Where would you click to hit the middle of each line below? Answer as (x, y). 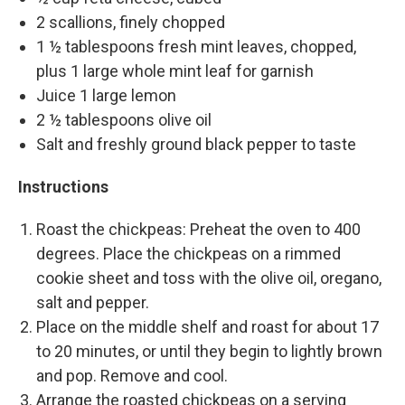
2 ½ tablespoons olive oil (124, 119)
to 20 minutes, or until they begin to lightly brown (209, 351)
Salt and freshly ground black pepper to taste (196, 144)
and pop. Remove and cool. (132, 375)
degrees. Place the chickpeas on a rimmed (188, 253)
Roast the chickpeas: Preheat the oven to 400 (198, 229)
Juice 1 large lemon (106, 95)
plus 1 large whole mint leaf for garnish (175, 71)
